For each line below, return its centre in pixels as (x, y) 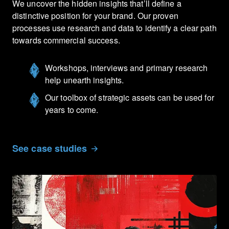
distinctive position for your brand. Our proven (95, 16)
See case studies (50, 148)
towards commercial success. (66, 40)
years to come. (72, 110)
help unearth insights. (85, 80)
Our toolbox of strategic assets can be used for (130, 98)
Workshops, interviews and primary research (127, 68)
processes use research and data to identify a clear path (114, 28)
